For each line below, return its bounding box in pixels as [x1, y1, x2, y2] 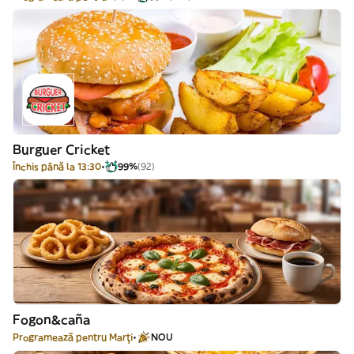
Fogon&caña [13, 311, 90, 327]
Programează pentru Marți [13, 331, 133, 343]
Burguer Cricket [13, 141, 110, 157]
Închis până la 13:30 [13, 160, 101, 172]
